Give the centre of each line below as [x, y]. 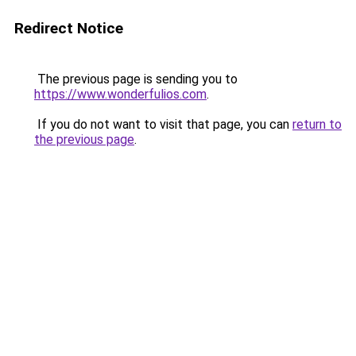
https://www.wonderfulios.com [120, 94]
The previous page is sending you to [136, 79]
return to [317, 124]
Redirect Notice [69, 28]
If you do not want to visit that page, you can [163, 124]
